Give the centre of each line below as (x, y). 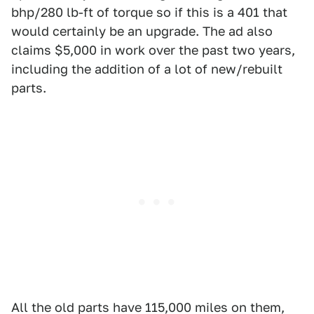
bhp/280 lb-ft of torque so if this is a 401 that (149, 12)
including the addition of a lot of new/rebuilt (147, 69)
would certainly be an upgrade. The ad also (142, 31)
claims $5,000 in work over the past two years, (153, 50)
